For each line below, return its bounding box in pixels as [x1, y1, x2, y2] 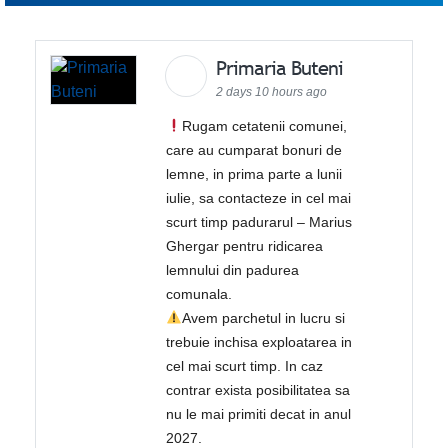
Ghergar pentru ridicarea [166, 237, 324, 254]
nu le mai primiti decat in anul [166, 405, 352, 422]
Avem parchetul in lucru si [182, 309, 346, 326]
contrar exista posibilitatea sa [166, 381, 351, 398]
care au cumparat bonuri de [166, 141, 343, 158]
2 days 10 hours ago [216, 84, 328, 99]
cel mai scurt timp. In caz [166, 357, 324, 374]
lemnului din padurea [166, 261, 300, 278]
